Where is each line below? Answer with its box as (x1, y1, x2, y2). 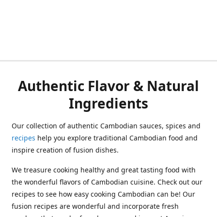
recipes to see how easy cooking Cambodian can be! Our (12, 189, 195, 199)
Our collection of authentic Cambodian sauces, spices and (12, 121, 201, 130)
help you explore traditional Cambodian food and (35, 133, 198, 142)
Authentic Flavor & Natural (18, 77, 199, 95)
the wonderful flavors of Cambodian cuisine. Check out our (12, 177, 202, 186)
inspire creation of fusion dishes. (12, 145, 119, 155)
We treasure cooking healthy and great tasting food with (12, 165, 196, 174)
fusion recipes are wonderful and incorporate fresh (12, 201, 179, 211)
